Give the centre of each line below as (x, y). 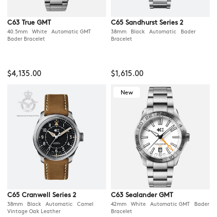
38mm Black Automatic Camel (50, 205)
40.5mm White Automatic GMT (51, 32)
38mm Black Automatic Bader (153, 32)
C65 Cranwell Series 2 (42, 195)
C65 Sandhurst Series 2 (147, 23)
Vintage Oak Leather (35, 212)
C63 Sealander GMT (142, 195)
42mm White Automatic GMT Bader (160, 205)
